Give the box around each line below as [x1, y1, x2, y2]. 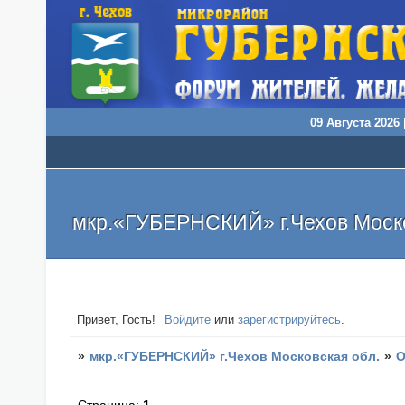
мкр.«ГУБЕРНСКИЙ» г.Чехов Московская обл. [89, 348, 381, 363]
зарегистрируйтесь [238, 313, 342, 327]
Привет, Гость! [76, 313, 155, 327]
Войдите [165, 313, 212, 327]
